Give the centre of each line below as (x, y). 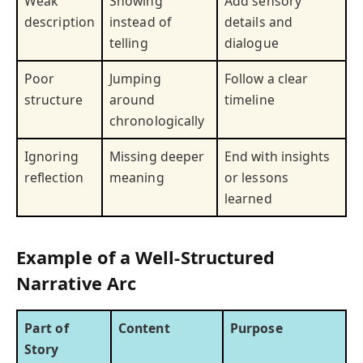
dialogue (252, 43)
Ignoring (51, 156)
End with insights (278, 156)
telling (129, 43)
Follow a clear (267, 78)
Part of (47, 329)
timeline (250, 99)
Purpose (256, 329)
